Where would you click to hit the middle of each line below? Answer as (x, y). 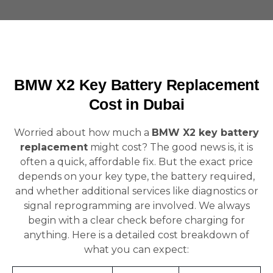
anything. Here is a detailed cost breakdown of (136, 235)
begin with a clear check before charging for (136, 220)
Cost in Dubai (136, 104)
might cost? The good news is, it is (170, 147)
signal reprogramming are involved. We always (136, 206)
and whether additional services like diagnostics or (136, 191)
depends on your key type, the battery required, (136, 176)
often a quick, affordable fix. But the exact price (136, 162)
